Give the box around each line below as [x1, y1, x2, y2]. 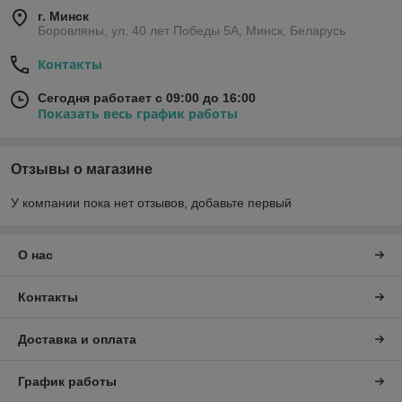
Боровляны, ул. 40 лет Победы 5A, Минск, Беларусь [38, 22, 345, 38]
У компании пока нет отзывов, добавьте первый [11, 195, 292, 210]
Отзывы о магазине [11, 161, 153, 177]
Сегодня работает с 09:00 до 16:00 [38, 90, 256, 105]
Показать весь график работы [38, 104, 238, 122]
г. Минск [38, 8, 89, 23]
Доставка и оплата [18, 331, 136, 346]
